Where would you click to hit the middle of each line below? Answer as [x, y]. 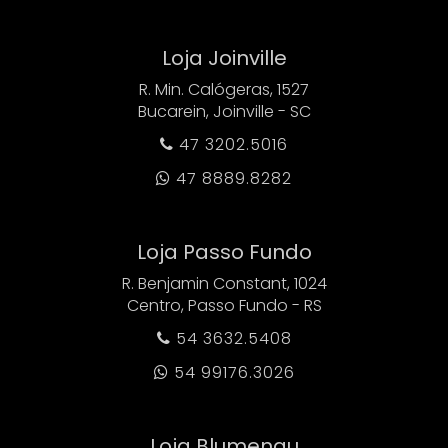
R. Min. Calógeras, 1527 [224, 89]
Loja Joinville [224, 57]
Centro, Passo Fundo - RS [224, 305]
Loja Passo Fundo [224, 251]
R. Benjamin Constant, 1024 [224, 283]
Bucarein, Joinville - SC [224, 111]
